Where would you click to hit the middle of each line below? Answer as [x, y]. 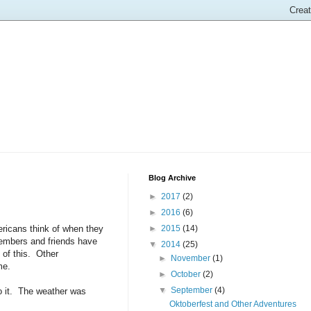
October [187, 275]
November [192, 259]
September [193, 291]
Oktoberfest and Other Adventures [233, 304]
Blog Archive [172, 178]
